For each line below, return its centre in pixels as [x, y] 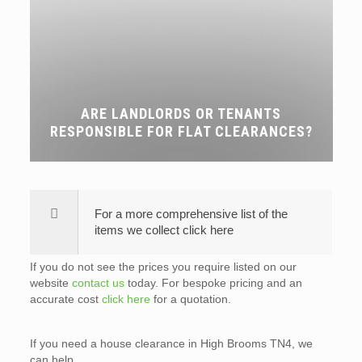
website [51, 282]
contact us [98, 282]
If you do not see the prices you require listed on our [163, 266]
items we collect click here [164, 229]
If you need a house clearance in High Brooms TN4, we [171, 343]
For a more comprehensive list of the [191, 213]
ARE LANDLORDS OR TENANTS [181, 113]
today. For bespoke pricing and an [213, 282]
